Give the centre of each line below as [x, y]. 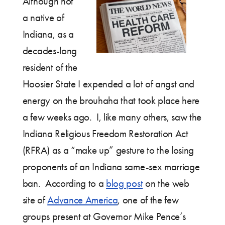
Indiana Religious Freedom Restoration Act [105, 134]
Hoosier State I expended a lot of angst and [108, 84]
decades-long [49, 51]
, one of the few [148, 200]
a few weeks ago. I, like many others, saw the [112, 117]
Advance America [83, 200]
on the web [166, 184]
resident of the [50, 68]
